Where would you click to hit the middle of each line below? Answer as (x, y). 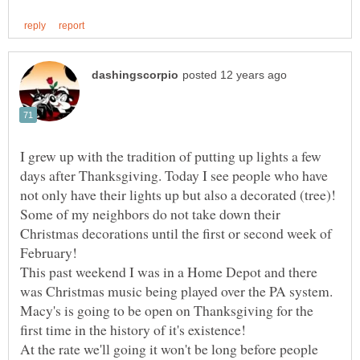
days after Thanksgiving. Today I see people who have (174, 175)
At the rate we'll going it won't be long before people (169, 348)
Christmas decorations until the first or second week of (176, 233)
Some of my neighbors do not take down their (150, 213)
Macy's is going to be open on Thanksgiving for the (167, 310)
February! (49, 252)
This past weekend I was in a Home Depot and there (169, 271)
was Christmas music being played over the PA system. (176, 290)
